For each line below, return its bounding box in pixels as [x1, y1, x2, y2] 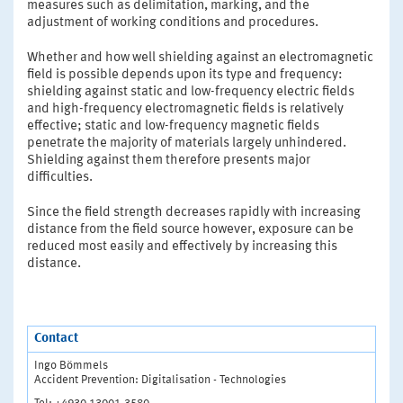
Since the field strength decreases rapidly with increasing [27, 205, 361, 219]
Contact [34, 331, 78, 345]
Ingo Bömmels [34, 359, 108, 372]
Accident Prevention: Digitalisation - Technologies [34, 373, 286, 386]
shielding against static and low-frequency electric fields [27, 85, 354, 99]
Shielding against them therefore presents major [27, 153, 310, 167]
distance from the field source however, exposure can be [27, 222, 354, 237]
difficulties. [27, 170, 93, 184]
